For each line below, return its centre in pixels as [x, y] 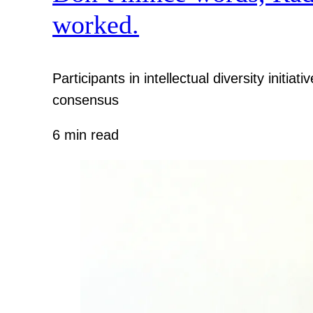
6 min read [86, 135]
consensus [86, 100]
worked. [96, 25]
